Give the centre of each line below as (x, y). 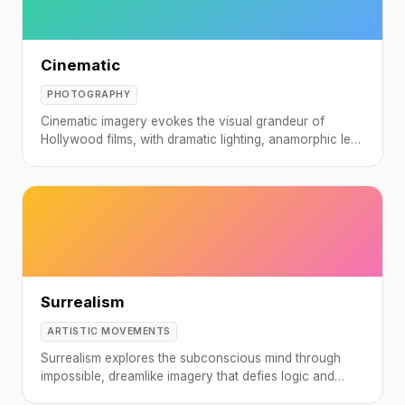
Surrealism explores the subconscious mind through (191, 358)
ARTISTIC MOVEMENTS (109, 332)
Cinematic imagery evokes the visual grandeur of (183, 121)
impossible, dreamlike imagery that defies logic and (188, 376)
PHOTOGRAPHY (89, 95)
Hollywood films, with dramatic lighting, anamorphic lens (202, 139)
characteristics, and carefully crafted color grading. (189, 157)
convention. (75, 394)
